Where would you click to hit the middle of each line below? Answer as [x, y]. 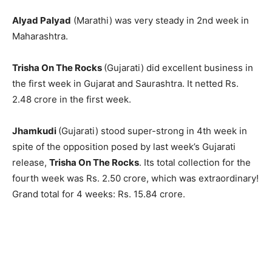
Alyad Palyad [42, 21]
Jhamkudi [35, 131]
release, [31, 163]
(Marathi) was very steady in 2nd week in [160, 21]
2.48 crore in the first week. [72, 100]
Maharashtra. [40, 36]
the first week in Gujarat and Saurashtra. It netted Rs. [125, 84]
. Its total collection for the [195, 163]
